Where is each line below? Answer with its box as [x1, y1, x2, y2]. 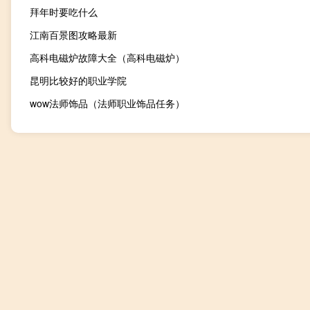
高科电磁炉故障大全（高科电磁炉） [30, 51, 185, 65]
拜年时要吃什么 [30, 5, 98, 19]
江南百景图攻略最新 [30, 28, 117, 42]
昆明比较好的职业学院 [30, 73, 127, 88]
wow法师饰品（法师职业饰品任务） [30, 96, 185, 111]
